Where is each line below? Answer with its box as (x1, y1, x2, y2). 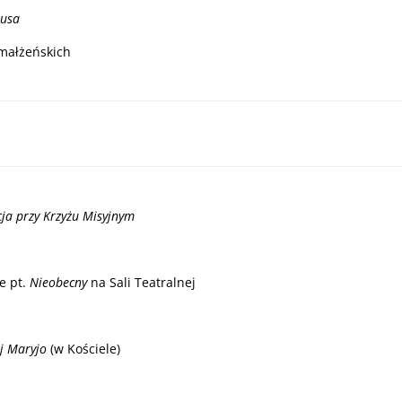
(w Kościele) (47, 340, 120, 357)
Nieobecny (30, 274, 87, 291)
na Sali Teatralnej (87, 274, 196, 291)
